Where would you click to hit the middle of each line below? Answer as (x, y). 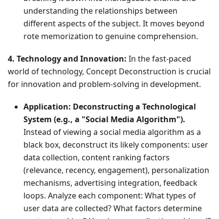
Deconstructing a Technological (134, 107)
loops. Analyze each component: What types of (110, 196)
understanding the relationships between (100, 11)
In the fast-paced (159, 59)
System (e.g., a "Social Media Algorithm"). (104, 120)
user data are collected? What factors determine (113, 208)
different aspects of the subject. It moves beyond (114, 24)
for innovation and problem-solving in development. (104, 84)
